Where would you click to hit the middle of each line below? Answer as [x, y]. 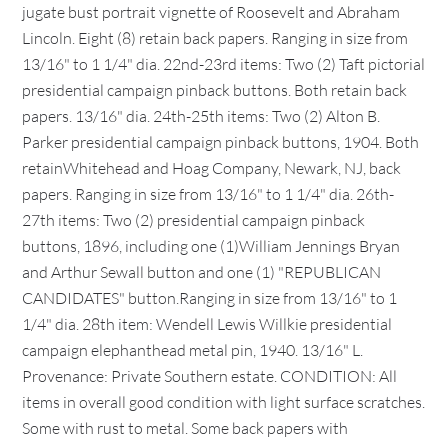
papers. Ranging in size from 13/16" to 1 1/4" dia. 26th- [208, 194]
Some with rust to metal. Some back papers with [185, 428]
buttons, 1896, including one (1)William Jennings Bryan [211, 246]
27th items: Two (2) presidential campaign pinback [194, 220]
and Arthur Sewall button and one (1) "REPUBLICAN [202, 272]
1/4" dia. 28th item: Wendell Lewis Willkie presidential [207, 324]
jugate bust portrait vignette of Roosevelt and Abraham [211, 12]
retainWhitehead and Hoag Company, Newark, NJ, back [212, 168]
